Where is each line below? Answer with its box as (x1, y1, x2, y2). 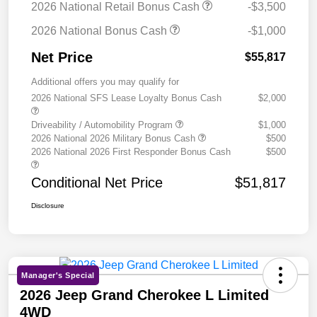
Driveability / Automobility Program (31, 119, 175, 130)
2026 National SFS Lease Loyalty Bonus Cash (31, 92, 221, 103)
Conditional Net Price (31, 174, 163, 190)
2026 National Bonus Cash (31, 24, 170, 37)
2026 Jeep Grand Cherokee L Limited (20, 287, 269, 303)
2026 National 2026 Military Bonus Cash (31, 132, 198, 144)
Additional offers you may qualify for (31, 76, 179, 87)
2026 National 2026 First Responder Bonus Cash (31, 146, 231, 157)
